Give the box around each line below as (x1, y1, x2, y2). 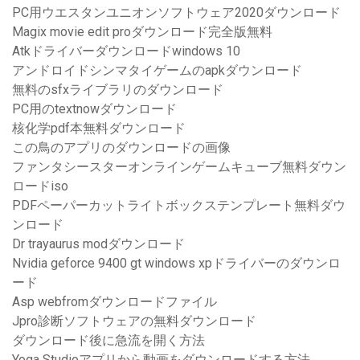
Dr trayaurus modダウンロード (12, 236, 185, 252)
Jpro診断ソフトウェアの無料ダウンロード (12, 313, 256, 329)
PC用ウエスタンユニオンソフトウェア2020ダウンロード (12, 5, 341, 21)
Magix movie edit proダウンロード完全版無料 (12, 24, 272, 40)
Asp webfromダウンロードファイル (12, 294, 217, 310)
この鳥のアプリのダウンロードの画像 (12, 140, 231, 156)
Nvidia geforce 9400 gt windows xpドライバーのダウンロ (12, 256, 341, 272)
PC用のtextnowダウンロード (12, 101, 177, 117)
